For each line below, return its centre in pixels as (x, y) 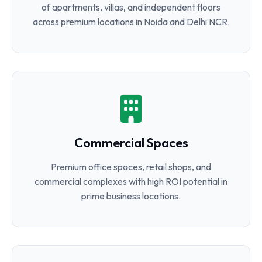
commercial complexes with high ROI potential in (131, 181)
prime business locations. (131, 196)
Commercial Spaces (131, 143)
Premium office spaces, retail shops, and (131, 167)
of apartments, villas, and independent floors (131, 7)
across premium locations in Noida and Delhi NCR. (131, 22)
